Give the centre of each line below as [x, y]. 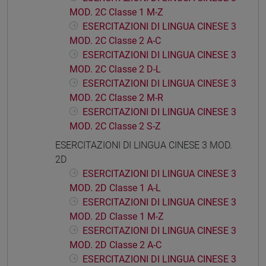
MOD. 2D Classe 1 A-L [115, 188]
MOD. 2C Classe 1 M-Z [116, 12]
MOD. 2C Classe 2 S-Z [115, 126]
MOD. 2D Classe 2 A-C [115, 245]
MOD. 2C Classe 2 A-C [115, 41]
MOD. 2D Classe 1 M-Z [117, 217]
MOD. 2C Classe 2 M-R [116, 98]
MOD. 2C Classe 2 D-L [115, 69]
